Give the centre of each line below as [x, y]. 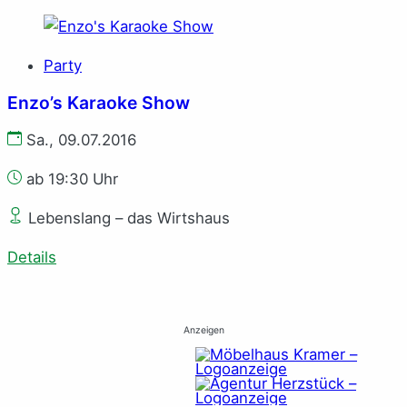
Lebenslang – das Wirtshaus [127, 218]
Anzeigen [203, 331]
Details [32, 257]
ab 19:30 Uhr [70, 179]
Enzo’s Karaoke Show [99, 102]
